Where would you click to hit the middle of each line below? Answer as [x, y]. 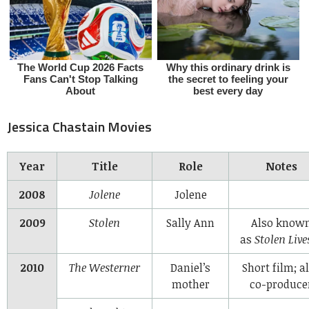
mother [190, 284]
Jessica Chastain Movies [79, 126]
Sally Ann [190, 222]
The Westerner [104, 267]
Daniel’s [190, 267]
